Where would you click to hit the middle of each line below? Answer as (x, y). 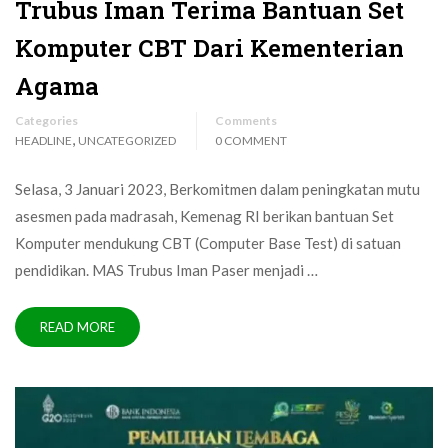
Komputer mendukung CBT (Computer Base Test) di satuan (208, 243)
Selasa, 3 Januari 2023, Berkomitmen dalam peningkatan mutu (217, 189)
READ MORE (77, 327)
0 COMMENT (251, 141)
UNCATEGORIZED (127, 141)
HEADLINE (43, 141)
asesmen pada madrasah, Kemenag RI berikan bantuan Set (204, 216)
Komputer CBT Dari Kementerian (209, 48)
